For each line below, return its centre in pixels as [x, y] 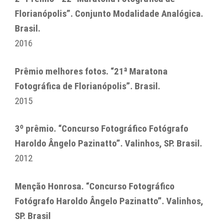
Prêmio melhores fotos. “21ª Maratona [91, 71]
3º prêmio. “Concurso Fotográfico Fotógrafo [102, 129]
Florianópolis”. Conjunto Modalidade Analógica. [109, 14]
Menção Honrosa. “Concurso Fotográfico [95, 186]
